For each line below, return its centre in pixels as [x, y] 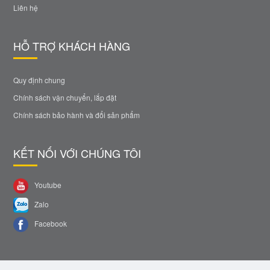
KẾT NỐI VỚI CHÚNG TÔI [77, 153]
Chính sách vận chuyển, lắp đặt [65, 97]
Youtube [47, 184]
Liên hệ [26, 7]
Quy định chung [39, 80]
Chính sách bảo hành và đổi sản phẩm [77, 115]
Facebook [50, 223]
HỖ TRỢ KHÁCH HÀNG [72, 46]
